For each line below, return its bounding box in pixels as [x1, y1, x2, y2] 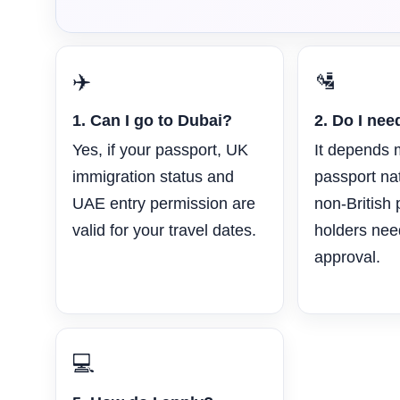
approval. [314, 248, 381, 267]
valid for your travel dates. [72, 221, 256, 240]
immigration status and [72, 168, 234, 187]
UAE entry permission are [72, 195, 255, 213]
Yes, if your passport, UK [72, 141, 248, 160]
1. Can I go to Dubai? [72, 112, 232, 130]
